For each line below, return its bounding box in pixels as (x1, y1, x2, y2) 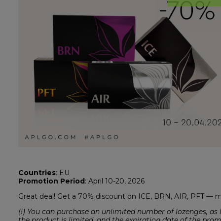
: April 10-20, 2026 (84, 177, 148, 185)
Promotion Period (18, 177, 85, 185)
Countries (18, 168, 56, 177)
